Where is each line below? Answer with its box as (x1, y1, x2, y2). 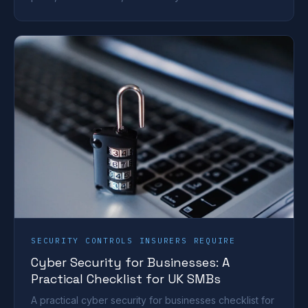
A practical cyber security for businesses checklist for (31, 294, 274, 307)
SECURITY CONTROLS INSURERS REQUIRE (31, 236, 236, 246)
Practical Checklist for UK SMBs (31, 271, 221, 287)
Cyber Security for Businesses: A (31, 254, 230, 271)
